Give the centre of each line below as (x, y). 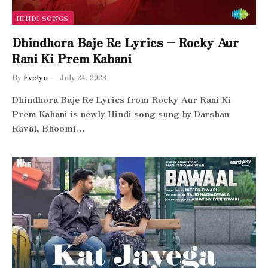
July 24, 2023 (83, 77)
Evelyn (36, 77)
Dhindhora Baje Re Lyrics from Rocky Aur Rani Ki (121, 99)
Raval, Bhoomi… (48, 127)
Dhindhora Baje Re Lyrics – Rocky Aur (125, 42)
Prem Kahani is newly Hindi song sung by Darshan (121, 113)
